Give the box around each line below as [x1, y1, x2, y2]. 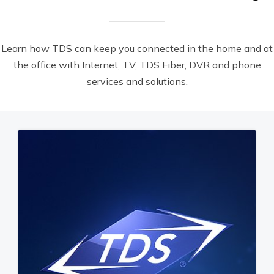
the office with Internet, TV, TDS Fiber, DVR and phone [13, 59, 261, 71]
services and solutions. [86, 75, 188, 87]
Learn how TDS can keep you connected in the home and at [1, 42, 273, 54]
